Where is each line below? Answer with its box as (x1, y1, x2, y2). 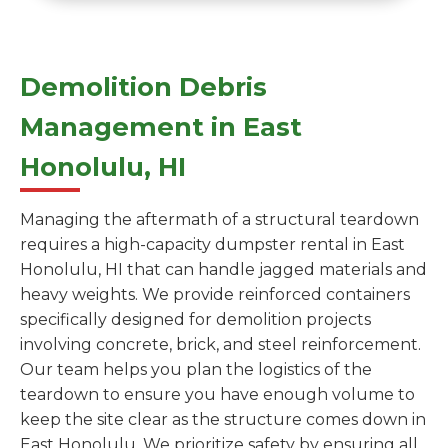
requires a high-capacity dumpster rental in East (20, 235, 405, 255)
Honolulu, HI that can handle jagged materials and (20, 260, 427, 280)
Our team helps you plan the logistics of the (20, 360, 372, 380)
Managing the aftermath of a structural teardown (20, 210, 419, 230)
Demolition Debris (20, 71, 267, 103)
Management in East (20, 111, 302, 143)
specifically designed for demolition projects (20, 310, 371, 330)
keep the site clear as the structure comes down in (20, 410, 426, 430)
